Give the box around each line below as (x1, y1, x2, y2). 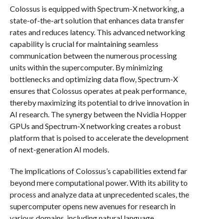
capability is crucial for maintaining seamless (9, 39, 158, 48)
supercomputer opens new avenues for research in (9, 201, 175, 211)
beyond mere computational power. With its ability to (9, 178, 188, 187)
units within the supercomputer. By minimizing (9, 63, 163, 72)
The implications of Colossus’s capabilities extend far (9, 166, 187, 175)
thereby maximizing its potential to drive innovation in (9, 98, 189, 107)
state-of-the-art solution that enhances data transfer (9, 16, 184, 25)
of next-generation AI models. (9, 145, 109, 154)
